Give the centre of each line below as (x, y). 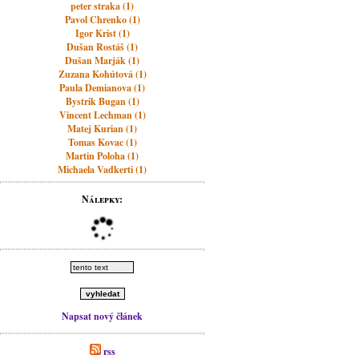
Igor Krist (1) (102, 33)
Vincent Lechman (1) (102, 115)
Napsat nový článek (103, 316)
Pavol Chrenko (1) (102, 20)
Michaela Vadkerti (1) (103, 169)
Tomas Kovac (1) (102, 142)
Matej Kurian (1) (103, 129)
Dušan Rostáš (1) (103, 47)
